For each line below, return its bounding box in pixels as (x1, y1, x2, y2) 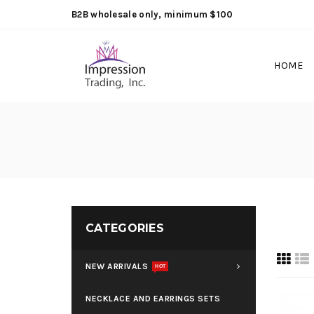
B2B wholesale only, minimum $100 (71, 9, 233, 20)
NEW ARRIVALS (86, 261, 148, 271)
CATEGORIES (86, 221, 164, 235)
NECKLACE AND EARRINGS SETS (86, 294, 220, 303)
